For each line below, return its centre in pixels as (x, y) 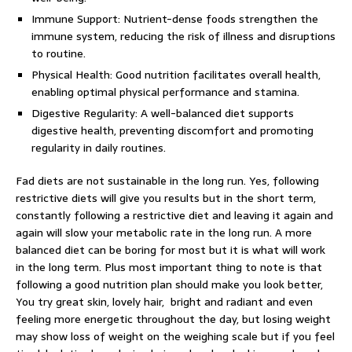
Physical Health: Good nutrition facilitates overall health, (176, 75)
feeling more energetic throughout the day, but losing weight (173, 319)
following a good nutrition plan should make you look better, (169, 284)
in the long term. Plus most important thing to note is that (169, 267)
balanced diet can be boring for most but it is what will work (170, 250)
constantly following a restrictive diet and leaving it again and (174, 215)
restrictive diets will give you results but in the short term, (166, 198)
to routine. (59, 53)
